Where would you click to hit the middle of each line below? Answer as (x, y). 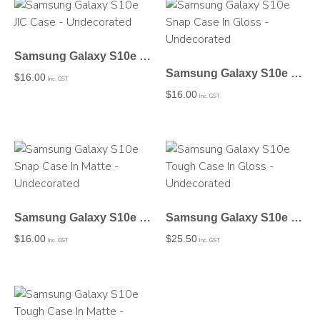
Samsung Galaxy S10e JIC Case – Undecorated (145, 56)
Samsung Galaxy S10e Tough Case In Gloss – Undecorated (297, 218)
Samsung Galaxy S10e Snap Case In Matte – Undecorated (145, 218)
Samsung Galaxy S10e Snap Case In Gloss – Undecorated (297, 73)
